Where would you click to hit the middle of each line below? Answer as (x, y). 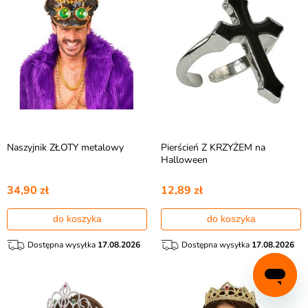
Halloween (184, 160)
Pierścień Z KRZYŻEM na (213, 147)
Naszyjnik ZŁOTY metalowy (65, 147)
